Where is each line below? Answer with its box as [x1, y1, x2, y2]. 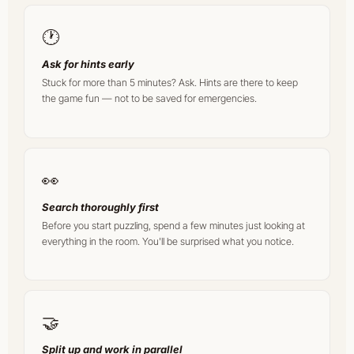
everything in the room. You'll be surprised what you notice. [42, 235, 294, 247]
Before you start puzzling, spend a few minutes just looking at [42, 219, 305, 232]
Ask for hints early [42, 58, 134, 71]
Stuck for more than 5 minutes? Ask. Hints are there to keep [42, 77, 298, 89]
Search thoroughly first [42, 200, 159, 213]
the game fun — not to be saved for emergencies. [42, 92, 257, 105]
